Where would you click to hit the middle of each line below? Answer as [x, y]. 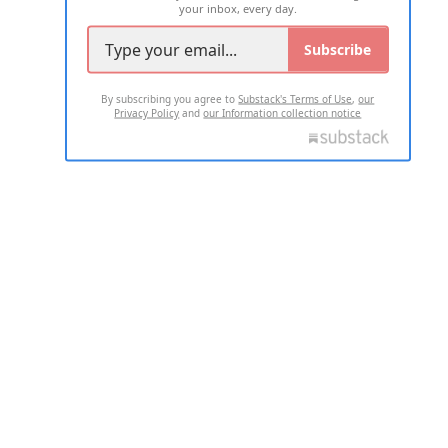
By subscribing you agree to [170, 98]
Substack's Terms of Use [295, 98]
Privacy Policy [147, 112]
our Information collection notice [282, 112]
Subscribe [338, 49]
